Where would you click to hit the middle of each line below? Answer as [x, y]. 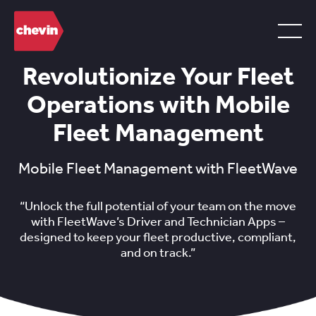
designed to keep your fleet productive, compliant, [158, 237]
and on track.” [158, 253]
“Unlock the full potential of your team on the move [158, 206]
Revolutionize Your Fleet [158, 76]
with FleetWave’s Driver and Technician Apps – [158, 221]
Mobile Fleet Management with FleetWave [158, 168]
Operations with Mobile [158, 104]
